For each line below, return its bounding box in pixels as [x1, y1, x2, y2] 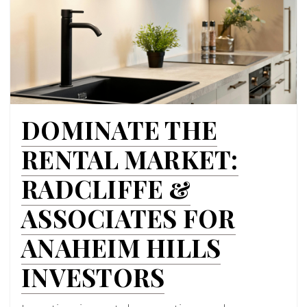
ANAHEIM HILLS [21, 230, 221, 264]
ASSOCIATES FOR [21, 201, 236, 234]
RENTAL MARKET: [21, 142, 238, 175]
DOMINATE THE [21, 112, 217, 146]
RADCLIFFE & [21, 171, 191, 205]
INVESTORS [21, 260, 165, 293]
